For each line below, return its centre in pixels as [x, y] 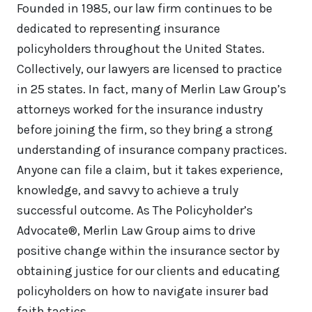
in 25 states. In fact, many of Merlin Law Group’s [151, 89]
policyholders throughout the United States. [141, 49]
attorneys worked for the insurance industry [140, 110]
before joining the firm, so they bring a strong [145, 130]
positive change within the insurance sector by [148, 251]
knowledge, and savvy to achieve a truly [127, 190]
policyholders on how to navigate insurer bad [143, 291]
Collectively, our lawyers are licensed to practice [149, 69]
